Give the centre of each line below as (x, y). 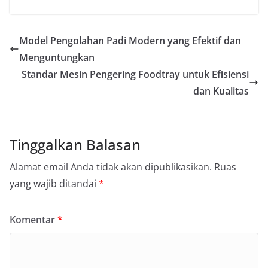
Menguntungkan (57, 57)
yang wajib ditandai (54, 183)
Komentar (33, 219)
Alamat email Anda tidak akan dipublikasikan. (111, 167)
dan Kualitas (221, 91)
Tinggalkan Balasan (75, 144)
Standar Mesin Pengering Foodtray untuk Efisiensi (135, 74)
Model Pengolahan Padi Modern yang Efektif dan (130, 40)
